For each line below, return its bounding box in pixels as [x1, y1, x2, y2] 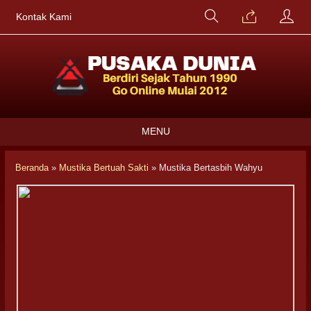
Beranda [15, 162, 49, 173]
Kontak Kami [16, 12, 72, 22]
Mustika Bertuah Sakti [59, 162, 149, 173]
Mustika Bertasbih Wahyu [159, 162, 262, 173]
